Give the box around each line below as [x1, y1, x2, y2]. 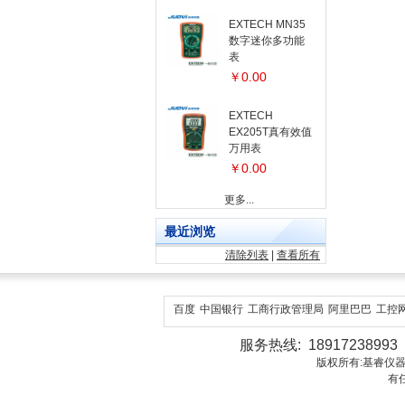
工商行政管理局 [248, 303, 324, 316]
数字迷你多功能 [229, 34, 305, 47]
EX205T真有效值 [229, 126, 312, 138]
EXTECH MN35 [229, 18, 306, 31]
